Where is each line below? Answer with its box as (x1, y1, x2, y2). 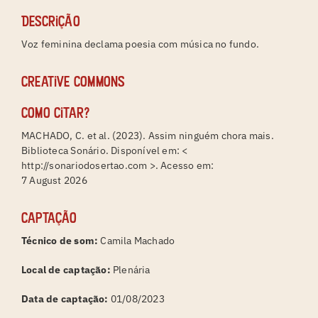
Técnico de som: (21, 234, 99, 247)
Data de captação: (21, 292, 109, 305)
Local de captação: (21, 263, 111, 276)
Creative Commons (21, 72, 125, 91)
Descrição (21, 11, 80, 31)
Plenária (110, 263, 150, 276)
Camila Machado (98, 234, 175, 247)
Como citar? (21, 103, 91, 122)
